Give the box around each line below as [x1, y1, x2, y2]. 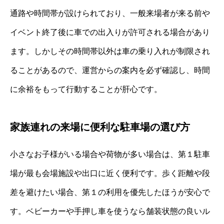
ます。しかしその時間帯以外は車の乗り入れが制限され [10, 46, 210, 55]
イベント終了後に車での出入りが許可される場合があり [10, 27, 210, 36]
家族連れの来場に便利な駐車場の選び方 [10, 121, 190, 132]
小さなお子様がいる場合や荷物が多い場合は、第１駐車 [10, 149, 210, 158]
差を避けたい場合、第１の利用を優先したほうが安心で [10, 187, 210, 196]
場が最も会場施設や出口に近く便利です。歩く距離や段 [10, 168, 210, 177]
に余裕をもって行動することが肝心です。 [10, 84, 162, 93]
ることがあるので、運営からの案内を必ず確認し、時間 [10, 65, 210, 74]
